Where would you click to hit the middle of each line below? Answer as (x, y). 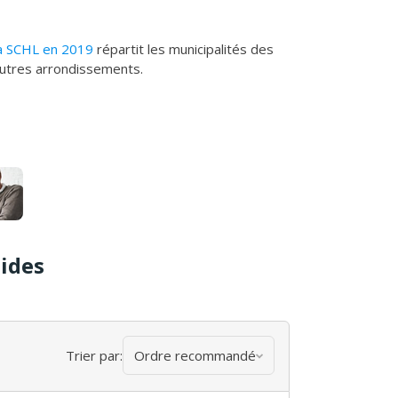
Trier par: (94, 355)
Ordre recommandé (195, 355)
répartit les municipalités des (183, 48)
